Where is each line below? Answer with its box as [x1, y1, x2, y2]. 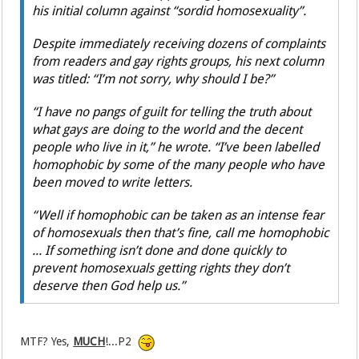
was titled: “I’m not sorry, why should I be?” [32, 71, 275, 87]
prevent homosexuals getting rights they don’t [32, 260, 290, 276]
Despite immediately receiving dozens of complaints [32, 36, 326, 52]
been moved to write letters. [32, 175, 193, 191]
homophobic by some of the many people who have [32, 157, 325, 173]
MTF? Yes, [20, 335, 74, 349]
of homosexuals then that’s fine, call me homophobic [32, 225, 329, 241]
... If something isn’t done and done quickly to [32, 243, 287, 259]
